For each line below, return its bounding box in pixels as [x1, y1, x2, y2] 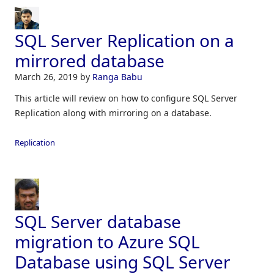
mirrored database [15, 49, 165, 73]
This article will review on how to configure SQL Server [15, 92, 237, 105]
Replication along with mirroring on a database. [15, 107, 212, 119]
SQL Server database [15, 210, 181, 234]
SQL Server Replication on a [15, 29, 234, 53]
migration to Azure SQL [15, 230, 200, 254]
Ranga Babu [92, 71, 143, 83]
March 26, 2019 [15, 71, 80, 83]
